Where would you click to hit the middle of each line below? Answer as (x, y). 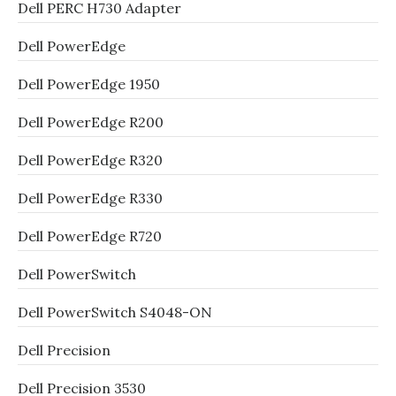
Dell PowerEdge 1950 (89, 84)
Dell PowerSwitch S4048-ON (115, 312)
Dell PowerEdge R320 (90, 160)
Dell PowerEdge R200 (91, 122)
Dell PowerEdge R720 (90, 236)
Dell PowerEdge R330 (90, 198)
